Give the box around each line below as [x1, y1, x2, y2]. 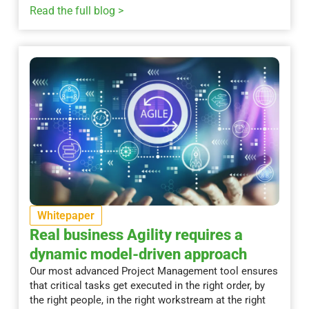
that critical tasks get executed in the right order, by [29, 279, 265, 292]
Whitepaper [37, 209, 94, 223]
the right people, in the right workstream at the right [29, 294, 266, 307]
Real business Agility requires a [29, 226, 243, 244]
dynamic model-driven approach [29, 246, 247, 263]
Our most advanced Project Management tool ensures [29, 265, 278, 278]
